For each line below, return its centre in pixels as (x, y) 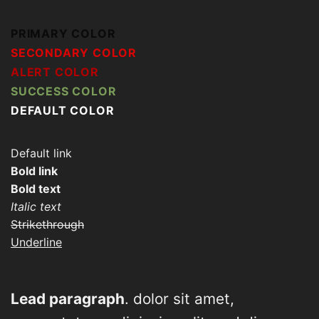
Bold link (34, 171)
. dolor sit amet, (179, 299)
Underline (36, 242)
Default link (41, 153)
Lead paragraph (68, 299)
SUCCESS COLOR (64, 91)
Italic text (36, 206)
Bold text (36, 188)
